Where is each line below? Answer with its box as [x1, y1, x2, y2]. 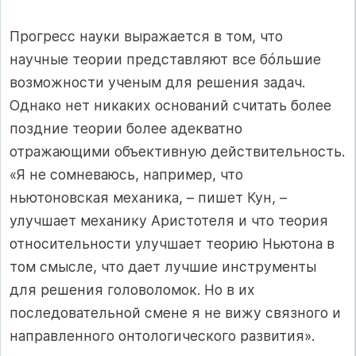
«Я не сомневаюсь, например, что [10, 165, 243, 183]
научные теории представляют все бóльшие [10, 50, 321, 68]
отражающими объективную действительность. [10, 142, 345, 160]
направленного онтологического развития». [10, 327, 315, 344]
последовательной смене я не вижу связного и [10, 304, 341, 321]
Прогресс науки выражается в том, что [10, 27, 283, 44]
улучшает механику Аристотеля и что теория [10, 211, 328, 229]
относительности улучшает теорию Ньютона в [10, 234, 335, 252]
